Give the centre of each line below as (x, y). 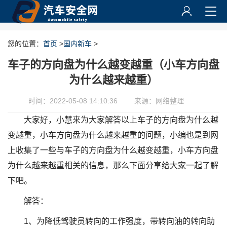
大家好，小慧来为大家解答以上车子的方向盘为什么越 (121, 120)
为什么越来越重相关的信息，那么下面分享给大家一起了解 (113, 165)
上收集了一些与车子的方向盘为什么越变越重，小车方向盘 (113, 150)
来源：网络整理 (159, 101)
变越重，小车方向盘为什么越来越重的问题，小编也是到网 (113, 135)
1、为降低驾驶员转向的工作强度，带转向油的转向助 (119, 221)
